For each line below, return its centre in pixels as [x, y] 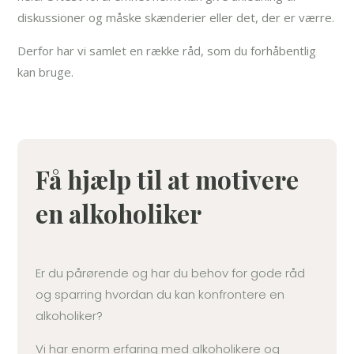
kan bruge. [46, 72]
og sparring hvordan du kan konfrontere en [160, 295]
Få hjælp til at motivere [167, 180]
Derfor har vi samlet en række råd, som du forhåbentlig [167, 51]
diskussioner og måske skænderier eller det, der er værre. [176, 18]
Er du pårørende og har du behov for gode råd [170, 273]
